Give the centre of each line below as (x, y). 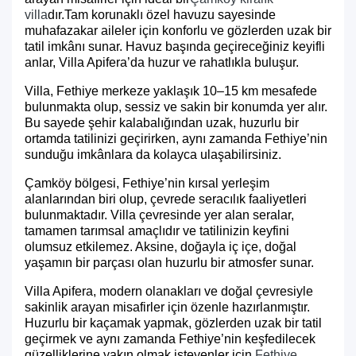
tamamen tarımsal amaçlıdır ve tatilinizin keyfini (157, 231)
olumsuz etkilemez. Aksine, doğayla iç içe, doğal (161, 247)
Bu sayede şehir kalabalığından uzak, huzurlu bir (162, 123)
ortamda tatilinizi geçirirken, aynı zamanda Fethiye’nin (176, 139)
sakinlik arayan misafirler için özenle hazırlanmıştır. (167, 307)
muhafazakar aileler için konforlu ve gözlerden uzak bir (178, 31)
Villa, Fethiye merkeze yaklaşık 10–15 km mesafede (171, 91)
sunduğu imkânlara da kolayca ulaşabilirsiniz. (153, 155)
